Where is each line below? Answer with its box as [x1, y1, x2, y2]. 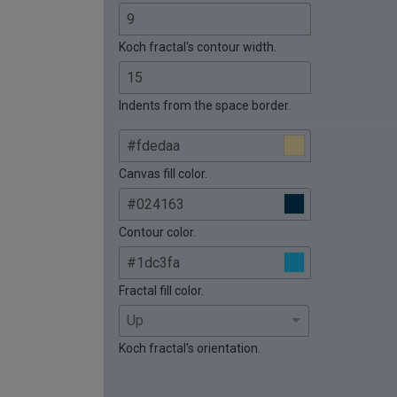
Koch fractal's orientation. [119, 340, 261, 355]
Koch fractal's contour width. [119, 39, 276, 54]
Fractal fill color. [119, 283, 204, 298]
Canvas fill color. [119, 166, 207, 181]
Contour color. [119, 224, 196, 239]
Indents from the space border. [119, 97, 291, 113]
